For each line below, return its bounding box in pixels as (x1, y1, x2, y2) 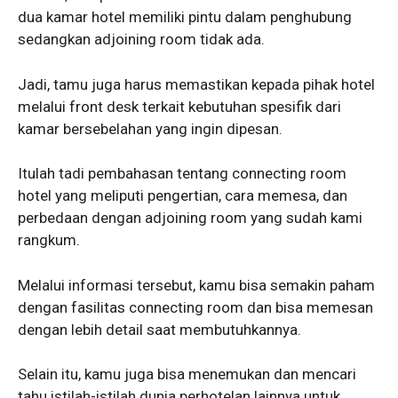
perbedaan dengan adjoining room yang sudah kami (18, 209, 362, 227)
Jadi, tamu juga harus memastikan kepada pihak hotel (18, 75, 375, 93)
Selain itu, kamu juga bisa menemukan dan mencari (18, 365, 356, 384)
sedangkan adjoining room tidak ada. (18, 30, 265, 49)
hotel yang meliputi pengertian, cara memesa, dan (18, 187, 347, 205)
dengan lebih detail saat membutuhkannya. (18, 320, 301, 338)
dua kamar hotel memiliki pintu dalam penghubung (18, 8, 352, 27)
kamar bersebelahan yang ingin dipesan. (18, 119, 283, 138)
